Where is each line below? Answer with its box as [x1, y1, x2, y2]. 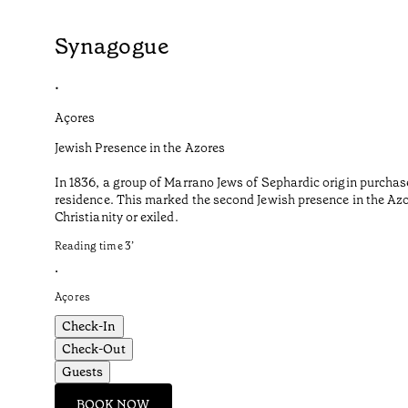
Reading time [55, 239, 123, 253]
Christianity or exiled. [55, 209, 178, 225]
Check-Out [62, 341, 126, 357]
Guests [62, 363, 104, 380]
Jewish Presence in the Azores [55, 139, 226, 156]
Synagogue [55, 32, 169, 62]
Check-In [62, 318, 117, 334]
